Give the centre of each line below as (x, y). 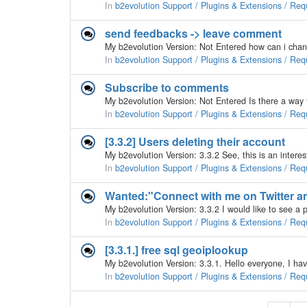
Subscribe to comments (167, 87)
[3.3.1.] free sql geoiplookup (176, 250)
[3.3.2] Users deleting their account (195, 142)
